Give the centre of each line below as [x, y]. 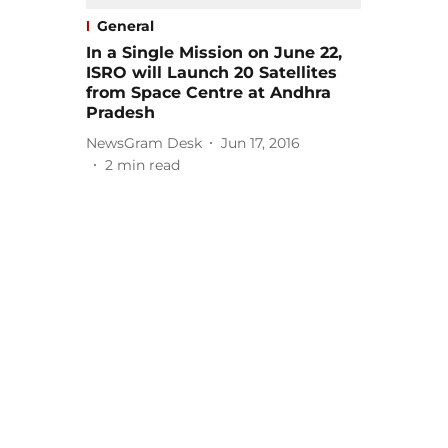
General [125, 26]
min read [148, 165]
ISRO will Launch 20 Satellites [211, 73]
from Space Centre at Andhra [208, 93]
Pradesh [120, 113]
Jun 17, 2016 [260, 142]
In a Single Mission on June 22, [214, 53]
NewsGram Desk [144, 142]
